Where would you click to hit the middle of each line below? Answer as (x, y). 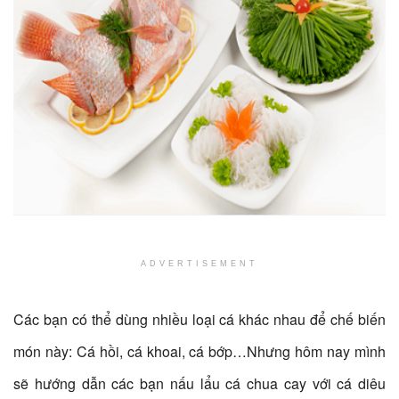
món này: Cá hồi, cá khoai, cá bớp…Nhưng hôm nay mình (199, 352)
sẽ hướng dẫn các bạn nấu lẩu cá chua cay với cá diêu (199, 384)
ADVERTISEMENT (199, 263)
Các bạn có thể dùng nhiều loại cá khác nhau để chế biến (199, 320)
